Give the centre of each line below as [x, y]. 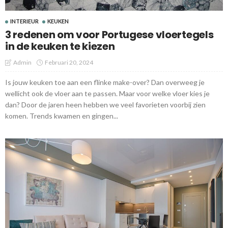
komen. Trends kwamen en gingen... [62, 116]
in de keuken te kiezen [60, 47]
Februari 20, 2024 [69, 63]
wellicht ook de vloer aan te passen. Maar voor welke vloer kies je [107, 94]
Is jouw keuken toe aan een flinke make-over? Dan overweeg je [105, 82]
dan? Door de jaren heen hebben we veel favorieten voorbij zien [105, 105]
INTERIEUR [24, 21]
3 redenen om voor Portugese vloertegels [109, 35]
